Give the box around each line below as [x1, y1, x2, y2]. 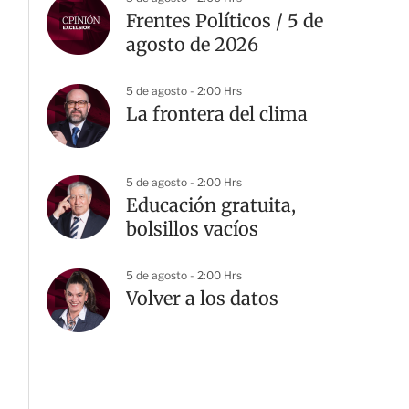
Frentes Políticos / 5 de [126, 9, 323, 32]
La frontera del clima [126, 102, 308, 125]
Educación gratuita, [126, 194, 296, 216]
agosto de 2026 [126, 33, 258, 56]
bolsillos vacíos [126, 217, 258, 240]
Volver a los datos [126, 287, 278, 309]
